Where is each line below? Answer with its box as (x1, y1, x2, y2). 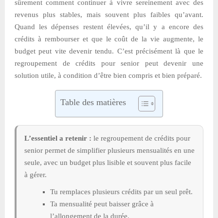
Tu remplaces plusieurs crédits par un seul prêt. (50, 187, 193, 196)
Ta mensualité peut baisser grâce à (50, 200, 154, 208)
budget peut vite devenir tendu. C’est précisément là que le (15, 47, 203, 55)
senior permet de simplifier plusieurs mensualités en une (24, 146, 195, 154)
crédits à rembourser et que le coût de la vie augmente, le (15, 35, 203, 43)
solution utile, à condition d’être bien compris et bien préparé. (15, 71, 202, 79)
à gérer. (24, 170, 47, 179)
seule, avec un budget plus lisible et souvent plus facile (24, 158, 191, 166)
